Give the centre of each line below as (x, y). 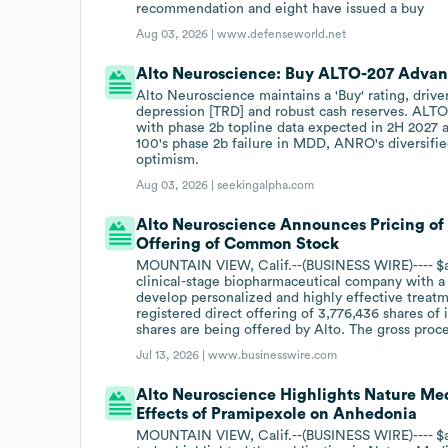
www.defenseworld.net (282, 33)
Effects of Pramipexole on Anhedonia (277, 413)
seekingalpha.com (266, 184)
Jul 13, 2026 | (172, 354)
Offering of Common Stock (238, 243)
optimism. (168, 159)
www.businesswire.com (273, 354)
